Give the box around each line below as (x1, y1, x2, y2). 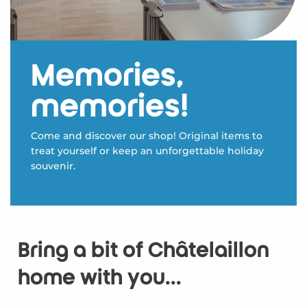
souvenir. (31, 160, 75, 173)
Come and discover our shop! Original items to (31, 130, 262, 143)
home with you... (17, 267, 182, 290)
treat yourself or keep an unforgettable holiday (31, 145, 264, 158)
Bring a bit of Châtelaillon (17, 239, 269, 262)
